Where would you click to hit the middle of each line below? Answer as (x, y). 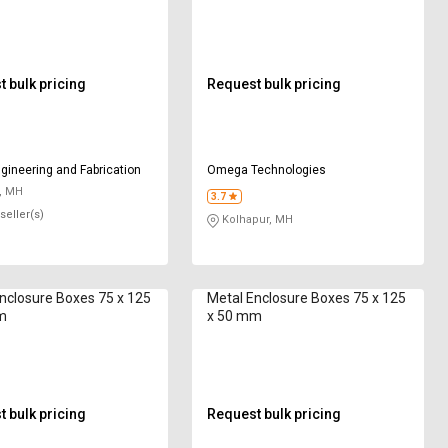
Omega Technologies (267, 170)
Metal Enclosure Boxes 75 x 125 (307, 297)
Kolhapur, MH (256, 220)
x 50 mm (235, 315)
